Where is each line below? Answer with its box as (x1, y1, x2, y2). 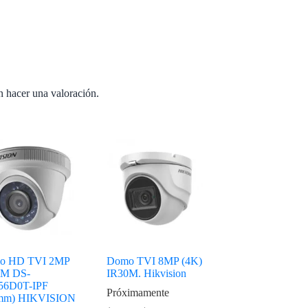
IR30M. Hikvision (107, 267, 187, 279)
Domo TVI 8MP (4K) (107, 254, 203, 267)
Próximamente (107, 286, 170, 298)
